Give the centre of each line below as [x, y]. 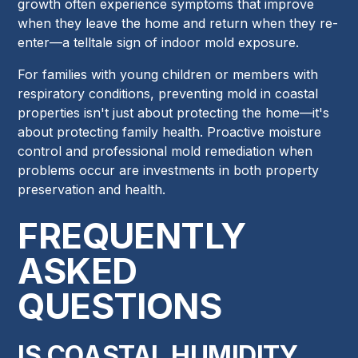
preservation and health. [92, 190]
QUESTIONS [119, 306]
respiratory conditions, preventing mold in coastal [168, 94]
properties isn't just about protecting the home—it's [174, 113]
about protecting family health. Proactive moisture [170, 132]
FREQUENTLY [132, 236]
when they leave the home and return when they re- [178, 24]
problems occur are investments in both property [169, 171]
